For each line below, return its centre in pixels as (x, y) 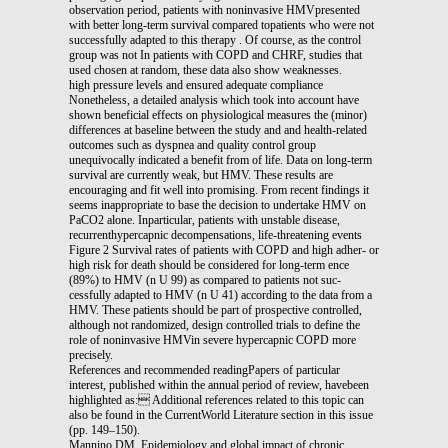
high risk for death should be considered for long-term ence (209, 264)
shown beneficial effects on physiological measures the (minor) (218, 114)
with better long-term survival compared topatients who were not (221, 24)
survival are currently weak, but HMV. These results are (201, 174)
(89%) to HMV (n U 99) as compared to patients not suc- (205, 279)
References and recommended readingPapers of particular (204, 369)
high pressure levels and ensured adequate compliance (196, 84)
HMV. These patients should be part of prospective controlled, (215, 309)
